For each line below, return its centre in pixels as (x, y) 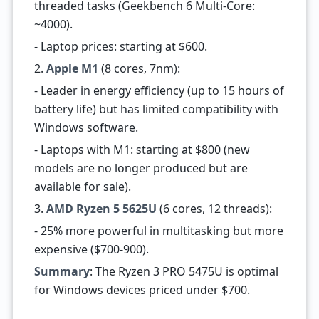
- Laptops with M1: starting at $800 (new (142, 150)
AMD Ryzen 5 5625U (101, 209)
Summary (62, 271)
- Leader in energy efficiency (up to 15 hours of (159, 90)
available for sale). (82, 187)
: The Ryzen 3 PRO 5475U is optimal (184, 271)
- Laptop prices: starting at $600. (120, 46)
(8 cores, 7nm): (139, 68)
